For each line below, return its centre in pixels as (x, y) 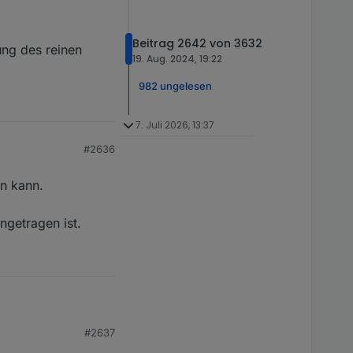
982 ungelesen (175, 85)
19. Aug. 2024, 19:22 (177, 58)
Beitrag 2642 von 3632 (197, 43)
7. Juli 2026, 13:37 (175, 125)
